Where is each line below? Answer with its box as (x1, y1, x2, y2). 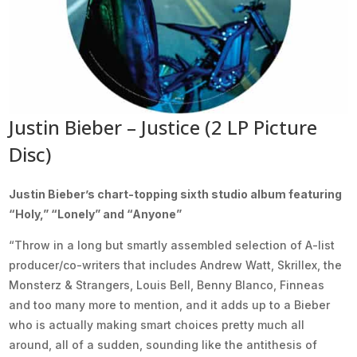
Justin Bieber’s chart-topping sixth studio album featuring (9, 186, 343, 201)
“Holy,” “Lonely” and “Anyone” (9, 206, 182, 221)
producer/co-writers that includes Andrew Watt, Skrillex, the (9, 257, 343, 272)
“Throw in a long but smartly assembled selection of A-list (9, 237, 335, 252)
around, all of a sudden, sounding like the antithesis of (9, 337, 318, 351)
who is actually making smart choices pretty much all (9, 317, 305, 331)
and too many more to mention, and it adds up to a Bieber (9, 297, 331, 312)
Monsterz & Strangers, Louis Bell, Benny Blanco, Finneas (9, 277, 325, 292)
